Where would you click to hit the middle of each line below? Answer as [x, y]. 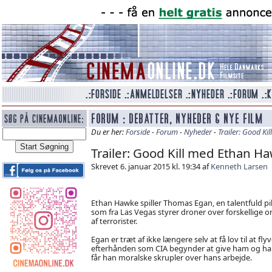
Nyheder [198, 132]
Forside [138, 132]
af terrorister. [114, 221]
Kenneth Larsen [239, 166]
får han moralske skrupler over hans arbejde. [171, 257]
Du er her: [108, 132]
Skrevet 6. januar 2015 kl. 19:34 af [151, 166]
